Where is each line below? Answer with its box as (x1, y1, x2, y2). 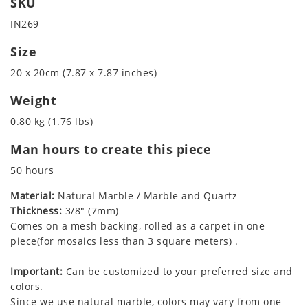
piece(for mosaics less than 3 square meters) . (10, 234, 238, 247)
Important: (10, 264, 63, 278)
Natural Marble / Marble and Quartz (54, 188, 237, 202)
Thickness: (10, 203, 62, 217)
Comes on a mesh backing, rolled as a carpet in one (10, 219, 265, 232)
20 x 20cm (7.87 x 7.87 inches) (10, 65, 157, 79)
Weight (10, 91, 56, 109)
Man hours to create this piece (10, 140, 211, 157)
